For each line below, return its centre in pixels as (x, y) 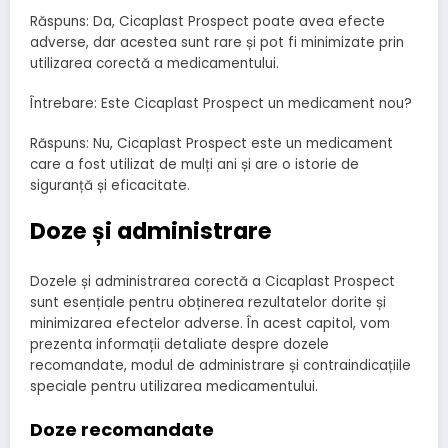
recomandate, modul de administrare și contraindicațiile (220, 365)
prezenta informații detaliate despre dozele (179, 344)
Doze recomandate (122, 429)
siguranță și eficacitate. (110, 185)
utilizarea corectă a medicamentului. (154, 63)
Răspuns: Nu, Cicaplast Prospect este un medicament (211, 143)
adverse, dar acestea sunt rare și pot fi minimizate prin (217, 42)
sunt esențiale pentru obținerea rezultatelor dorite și (208, 302)
